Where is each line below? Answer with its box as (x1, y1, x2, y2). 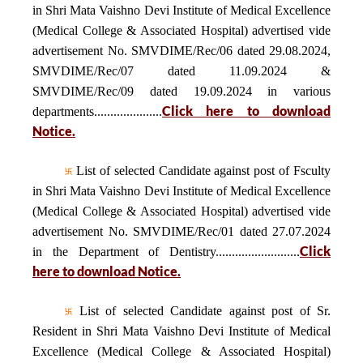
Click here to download (162, 103, 331, 118)
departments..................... (32, 105, 162, 118)
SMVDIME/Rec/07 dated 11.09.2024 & (32, 64, 331, 78)
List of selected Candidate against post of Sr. (72, 304, 331, 318)
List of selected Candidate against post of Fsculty (72, 164, 331, 177)
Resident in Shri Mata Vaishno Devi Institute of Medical (32, 324, 331, 338)
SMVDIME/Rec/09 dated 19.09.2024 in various (32, 84, 331, 98)
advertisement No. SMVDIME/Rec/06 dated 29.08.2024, (32, 44, 331, 58)
